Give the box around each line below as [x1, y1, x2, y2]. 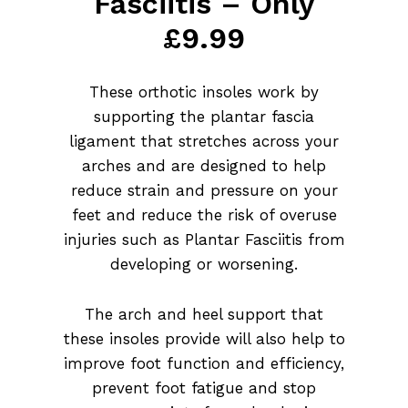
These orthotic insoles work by [89, 82, 319, 101]
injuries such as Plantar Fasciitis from [63, 229, 345, 249]
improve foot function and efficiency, [64, 354, 344, 373]
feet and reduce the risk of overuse [71, 205, 337, 224]
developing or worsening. [110, 254, 298, 273]
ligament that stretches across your [69, 131, 339, 150]
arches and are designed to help [82, 156, 326, 175]
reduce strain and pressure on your [70, 180, 338, 199]
